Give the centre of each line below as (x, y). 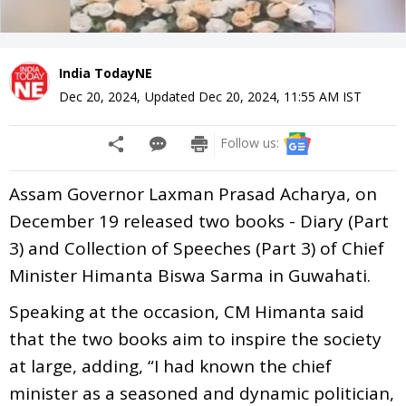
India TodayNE (106, 72)
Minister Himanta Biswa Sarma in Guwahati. (190, 275)
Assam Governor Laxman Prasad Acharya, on (193, 193)
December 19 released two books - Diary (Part (199, 221)
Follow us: (250, 142)
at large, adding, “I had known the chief (170, 366)
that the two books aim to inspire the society (195, 338)
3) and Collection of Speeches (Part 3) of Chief (197, 248)
